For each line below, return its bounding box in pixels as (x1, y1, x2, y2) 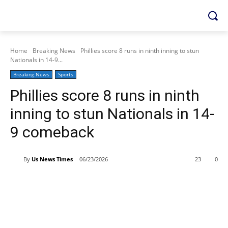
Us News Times (32, 155, 73, 163)
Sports (58, 71, 73, 78)
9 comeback (10, 123, 94, 141)
